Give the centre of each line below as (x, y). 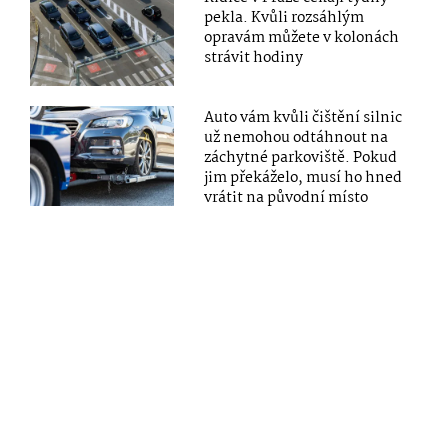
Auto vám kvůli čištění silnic (303, 118)
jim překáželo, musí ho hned (303, 178)
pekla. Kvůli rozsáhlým (284, 17)
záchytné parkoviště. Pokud (301, 158)
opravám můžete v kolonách (302, 37)
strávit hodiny (254, 57)
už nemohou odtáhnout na (296, 138)
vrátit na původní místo (286, 198)
